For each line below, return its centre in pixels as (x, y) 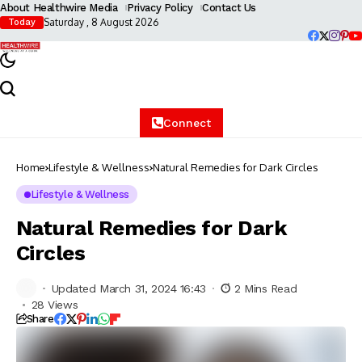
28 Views (55, 305)
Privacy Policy (160, 8)
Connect (187, 123)
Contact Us (229, 8)
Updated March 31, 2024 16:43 (128, 288)
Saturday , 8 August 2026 (101, 22)
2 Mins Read (265, 288)
